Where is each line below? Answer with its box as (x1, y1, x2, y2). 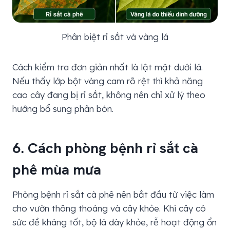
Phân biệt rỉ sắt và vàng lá (61, 31, 168, 43)
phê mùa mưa (12, 160, 101, 179)
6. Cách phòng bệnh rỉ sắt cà (12, 139, 198, 158)
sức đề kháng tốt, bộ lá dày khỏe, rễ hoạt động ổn (12, 217, 217, 228)
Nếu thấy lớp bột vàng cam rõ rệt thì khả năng (12, 75, 203, 87)
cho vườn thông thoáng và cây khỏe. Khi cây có (12, 203, 206, 214)
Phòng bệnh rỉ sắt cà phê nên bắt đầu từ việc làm (12, 189, 214, 200)
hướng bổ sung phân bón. (12, 103, 113, 114)
